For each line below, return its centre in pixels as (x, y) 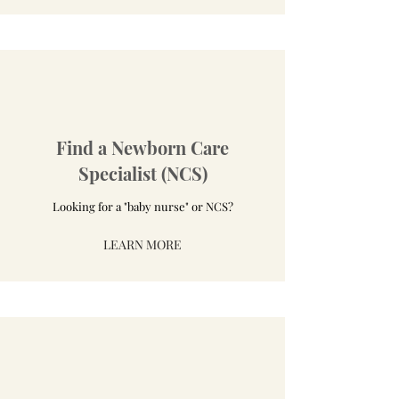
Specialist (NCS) (142, 173)
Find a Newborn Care (142, 147)
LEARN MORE (142, 244)
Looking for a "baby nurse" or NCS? (142, 206)
